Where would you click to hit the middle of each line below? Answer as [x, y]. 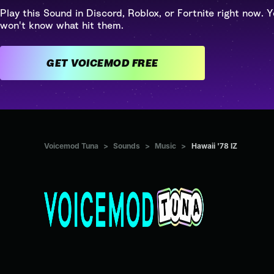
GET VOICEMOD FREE [145, 63]
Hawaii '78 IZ [214, 146]
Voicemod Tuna [71, 146]
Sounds [127, 146]
